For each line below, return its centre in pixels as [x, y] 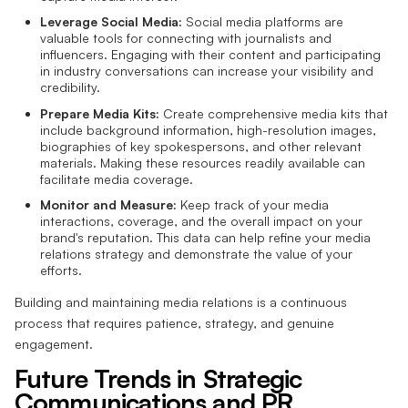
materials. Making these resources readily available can [203, 162]
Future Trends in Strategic [158, 379]
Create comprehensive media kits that [274, 113]
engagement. [54, 344]
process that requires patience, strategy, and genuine [174, 323]
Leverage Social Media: [111, 22]
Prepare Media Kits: [100, 113]
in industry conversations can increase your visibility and [207, 71]
